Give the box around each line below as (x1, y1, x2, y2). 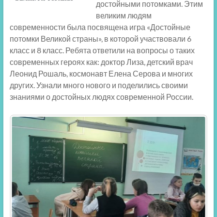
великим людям (95, 11, 152, 20)
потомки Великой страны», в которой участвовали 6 (9, 34, 191, 44)
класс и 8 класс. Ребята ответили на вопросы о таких (9, 46, 195, 55)
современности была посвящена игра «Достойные (9, 22, 190, 32)
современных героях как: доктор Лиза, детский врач (9, 57, 193, 67)
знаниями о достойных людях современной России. (9, 92, 193, 102)
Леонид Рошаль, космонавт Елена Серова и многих (9, 69, 193, 78)
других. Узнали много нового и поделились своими (9, 80, 188, 90)
